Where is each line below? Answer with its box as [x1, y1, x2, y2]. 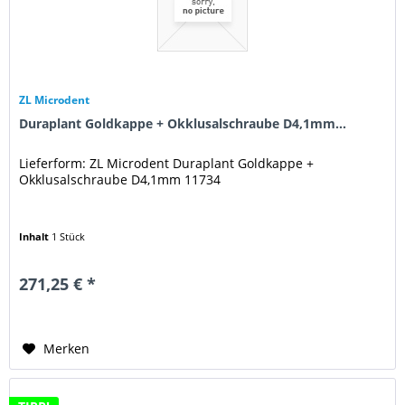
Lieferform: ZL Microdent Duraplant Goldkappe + [19, 154, 315, 172]
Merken [43, 339, 90, 357]
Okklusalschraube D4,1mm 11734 [19, 170, 221, 188]
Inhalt [19, 229, 52, 243]
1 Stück [52, 229, 86, 243]
